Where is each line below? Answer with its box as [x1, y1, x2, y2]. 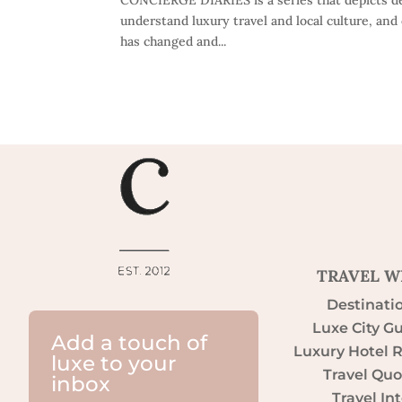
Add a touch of [51, 330, 207, 356]
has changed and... [120, 32, 227, 49]
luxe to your [51, 351, 176, 377]
